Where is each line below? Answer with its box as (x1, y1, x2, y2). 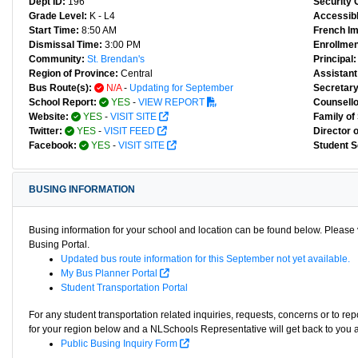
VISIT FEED (104, 125, 157, 137)
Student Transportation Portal (61, 282, 188, 293)
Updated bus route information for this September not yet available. (61, 253, 350, 265)
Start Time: (29, 25, 79, 36)
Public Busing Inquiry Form (61, 338, 180, 349)
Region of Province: (29, 68, 118, 79)
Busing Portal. (29, 239, 89, 250)
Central (118, 68, 153, 79)
